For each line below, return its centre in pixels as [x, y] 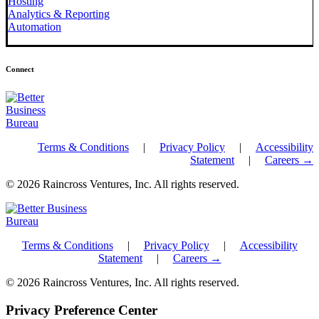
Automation [35, 27]
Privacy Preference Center [82, 310]
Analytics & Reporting [59, 14]
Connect [20, 69]
